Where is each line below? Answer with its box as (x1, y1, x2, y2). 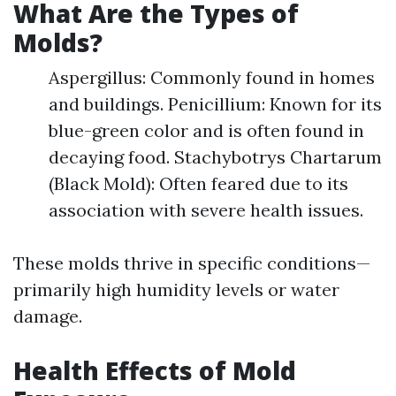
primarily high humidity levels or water (13, 278, 339, 301)
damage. (13, 305, 82, 327)
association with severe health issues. (49, 199, 363, 221)
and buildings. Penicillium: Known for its (49, 93, 382, 115)
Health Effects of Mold (13, 354, 296, 387)
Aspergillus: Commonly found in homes (49, 66, 375, 88)
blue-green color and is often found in (49, 119, 364, 141)
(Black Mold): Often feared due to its (49, 172, 348, 194)
